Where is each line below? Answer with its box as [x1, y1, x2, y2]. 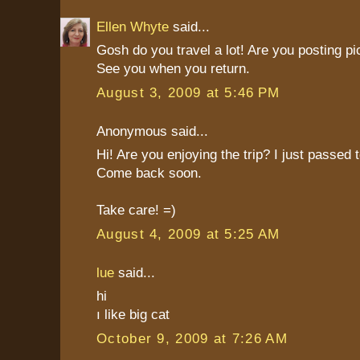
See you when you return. [96, 60, 250, 77]
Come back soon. [96, 165, 202, 182]
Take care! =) [96, 202, 176, 219]
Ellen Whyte [96, 18, 169, 35]
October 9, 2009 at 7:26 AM [96, 329, 288, 346]
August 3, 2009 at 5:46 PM [96, 84, 280, 100]
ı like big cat [96, 306, 170, 323]
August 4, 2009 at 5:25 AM [96, 225, 280, 242]
